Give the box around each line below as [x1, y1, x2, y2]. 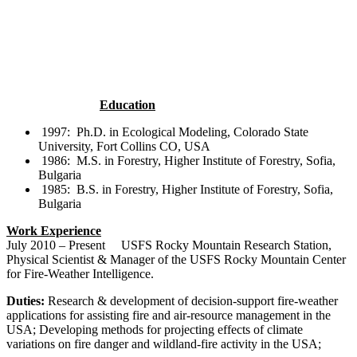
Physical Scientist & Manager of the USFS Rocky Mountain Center [6, 252, 346, 266]
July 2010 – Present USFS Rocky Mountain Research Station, [6, 237, 331, 252]
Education [100, 97, 155, 112]
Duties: [6, 293, 45, 308]
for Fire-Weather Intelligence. [6, 266, 154, 280]
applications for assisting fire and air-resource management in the [6, 308, 331, 322]
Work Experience [6, 223, 101, 237]
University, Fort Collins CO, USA [38, 139, 210, 153]
